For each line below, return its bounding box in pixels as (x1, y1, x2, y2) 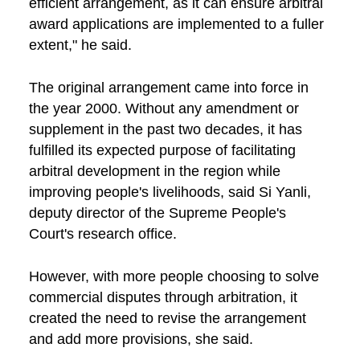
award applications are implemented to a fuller (28, 16, 324, 33)
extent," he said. (28, 37, 132, 54)
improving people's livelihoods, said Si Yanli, (28, 183, 311, 200)
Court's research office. (28, 225, 177, 242)
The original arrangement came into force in (28, 79, 309, 96)
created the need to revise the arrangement (28, 309, 306, 326)
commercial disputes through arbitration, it (28, 288, 297, 305)
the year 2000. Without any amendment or (28, 100, 299, 117)
